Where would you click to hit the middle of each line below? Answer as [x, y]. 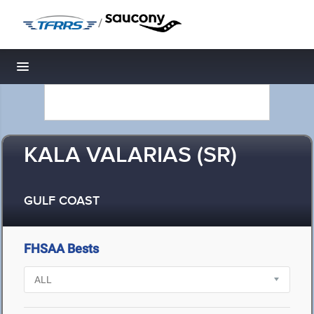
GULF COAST [62, 202]
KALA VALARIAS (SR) [130, 156]
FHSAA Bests [61, 248]
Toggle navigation [70, 70]
